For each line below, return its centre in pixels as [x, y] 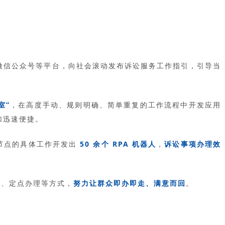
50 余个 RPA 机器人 [118, 144]
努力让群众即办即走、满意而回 [130, 183]
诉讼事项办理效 [193, 144]
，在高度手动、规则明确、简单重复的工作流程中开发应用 [116, 104]
